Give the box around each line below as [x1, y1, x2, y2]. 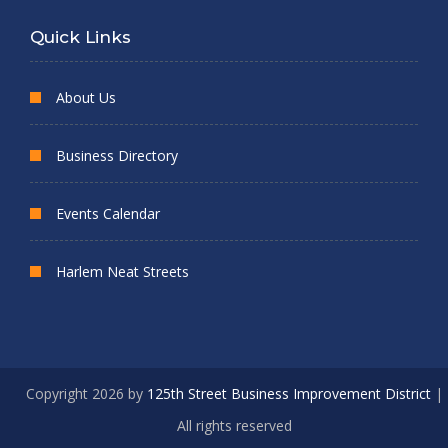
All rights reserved [176, 416, 292, 436]
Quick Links [30, 27, 131, 48]
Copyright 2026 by [25, 384, 147, 404]
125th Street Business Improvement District [146, 384, 431, 404]
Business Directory [56, 146, 178, 166]
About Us [56, 88, 116, 108]
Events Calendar [56, 204, 160, 224]
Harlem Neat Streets [56, 262, 189, 282]
